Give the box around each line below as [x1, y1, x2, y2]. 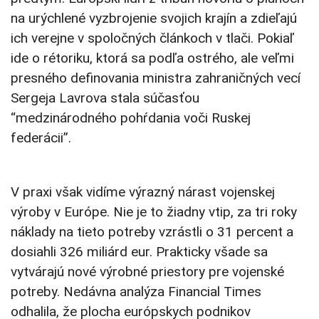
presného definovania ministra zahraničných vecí [11, 70, 300, 87]
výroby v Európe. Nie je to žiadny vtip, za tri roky [11, 204, 297, 221]
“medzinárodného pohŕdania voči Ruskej [11, 110, 251, 127]
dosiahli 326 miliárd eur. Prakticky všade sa [11, 244, 268, 261]
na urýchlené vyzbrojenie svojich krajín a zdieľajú [11, 10, 297, 27]
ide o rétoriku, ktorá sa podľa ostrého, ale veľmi [11, 50, 294, 67]
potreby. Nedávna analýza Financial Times [11, 283, 261, 300]
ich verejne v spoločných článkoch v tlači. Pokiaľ [11, 30, 294, 47]
